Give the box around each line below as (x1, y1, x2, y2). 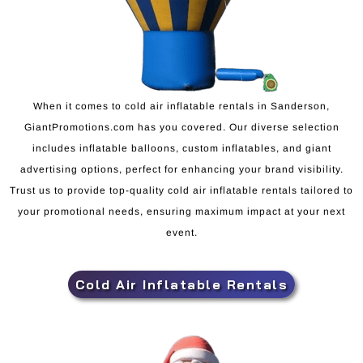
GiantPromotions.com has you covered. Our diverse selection (23, 121, 340, 133)
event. (165, 226, 198, 238)
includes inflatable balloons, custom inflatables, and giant (32, 142, 331, 154)
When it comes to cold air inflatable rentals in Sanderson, (33, 100, 330, 112)
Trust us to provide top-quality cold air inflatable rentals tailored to (10, 184, 353, 196)
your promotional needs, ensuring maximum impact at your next (18, 205, 345, 217)
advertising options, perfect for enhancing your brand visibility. (19, 163, 344, 175)
